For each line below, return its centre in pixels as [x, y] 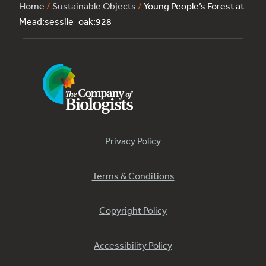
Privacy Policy [133, 141]
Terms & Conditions [133, 175]
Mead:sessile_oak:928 [65, 22]
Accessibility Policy [133, 245]
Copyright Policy [133, 210]
